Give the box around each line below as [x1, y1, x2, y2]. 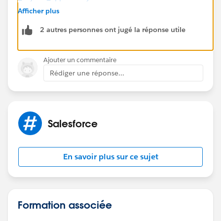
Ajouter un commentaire [43, 55, 116, 64]
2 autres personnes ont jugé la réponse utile [40, 25, 185, 35]
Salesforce [48, 116, 98, 130]
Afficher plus [18, 6, 59, 15]
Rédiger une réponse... [50, 68, 124, 77]
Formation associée [18, 198, 112, 211]
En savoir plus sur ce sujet [63, 151, 158, 162]
